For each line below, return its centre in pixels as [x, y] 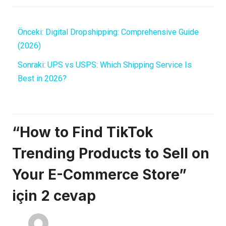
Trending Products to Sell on [111, 154]
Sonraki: [31, 65]
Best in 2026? [42, 78]
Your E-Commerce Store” [99, 175]
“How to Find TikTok [83, 132]
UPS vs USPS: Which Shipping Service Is [119, 65]
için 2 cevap [54, 196]
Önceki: [30, 32]
